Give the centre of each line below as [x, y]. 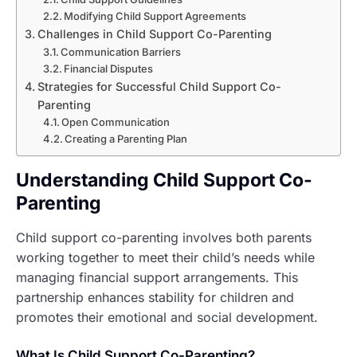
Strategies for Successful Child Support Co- [159, 87]
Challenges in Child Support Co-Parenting [154, 34]
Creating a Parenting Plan [126, 139]
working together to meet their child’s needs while [165, 258]
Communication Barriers [121, 52]
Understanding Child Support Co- [164, 180]
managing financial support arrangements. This [157, 278]
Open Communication [116, 122]
